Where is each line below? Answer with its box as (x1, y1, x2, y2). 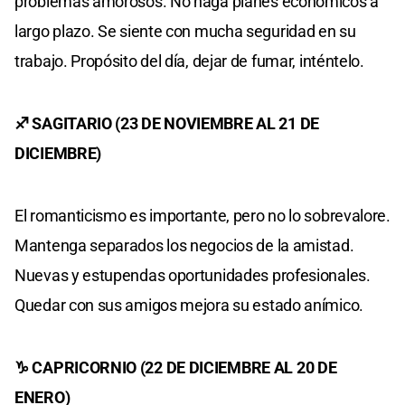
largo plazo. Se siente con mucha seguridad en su (14, 21, 356, 41)
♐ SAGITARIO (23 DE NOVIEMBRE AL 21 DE (14, 113, 319, 133)
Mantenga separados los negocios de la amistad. (14, 235, 354, 255)
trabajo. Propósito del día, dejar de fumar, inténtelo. (14, 51, 364, 71)
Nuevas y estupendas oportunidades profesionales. (14, 265, 371, 285)
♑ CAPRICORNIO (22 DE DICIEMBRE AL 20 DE (14, 357, 337, 377)
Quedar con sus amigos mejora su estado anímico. (14, 295, 363, 315)
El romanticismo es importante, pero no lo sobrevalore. (14, 205, 391, 225)
